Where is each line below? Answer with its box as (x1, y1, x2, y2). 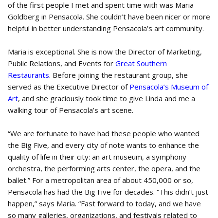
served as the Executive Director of (8, 82, 129, 91)
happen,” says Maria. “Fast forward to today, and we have (8, 199, 201, 208)
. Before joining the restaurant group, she (49, 70, 188, 80)
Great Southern (115, 58, 167, 68)
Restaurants (8, 70, 49, 80)
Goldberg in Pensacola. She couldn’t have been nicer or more (8, 12, 210, 21)
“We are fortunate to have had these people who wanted (8, 128, 200, 138)
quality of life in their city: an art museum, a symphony (8, 152, 186, 162)
